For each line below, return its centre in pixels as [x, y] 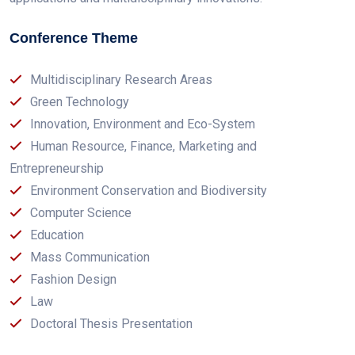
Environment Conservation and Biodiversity [149, 191]
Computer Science [81, 213]
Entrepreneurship [57, 168]
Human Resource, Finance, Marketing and [143, 146]
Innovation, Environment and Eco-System [143, 124]
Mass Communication [90, 257]
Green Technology [80, 102]
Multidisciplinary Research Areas [121, 80]
